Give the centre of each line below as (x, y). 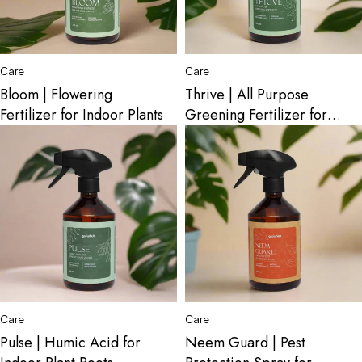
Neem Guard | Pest (245, 343)
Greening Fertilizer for (256, 115)
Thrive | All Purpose (247, 95)
